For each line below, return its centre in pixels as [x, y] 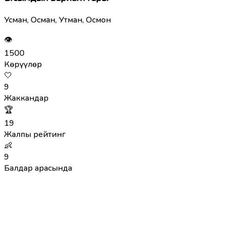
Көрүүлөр [23, 64]
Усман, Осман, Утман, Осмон [58, 20]
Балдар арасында [38, 168]
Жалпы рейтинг [35, 134]
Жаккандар [26, 98]
